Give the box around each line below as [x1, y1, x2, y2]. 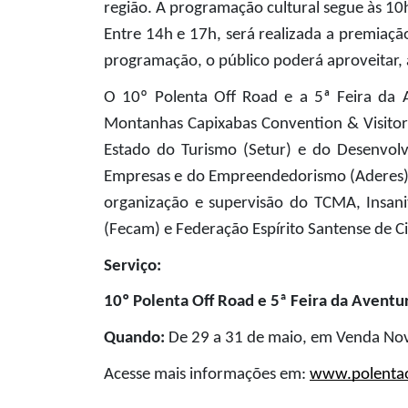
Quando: [104, 330, 165, 348]
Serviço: [104, 257, 161, 275]
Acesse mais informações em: [104, 365, 306, 383]
